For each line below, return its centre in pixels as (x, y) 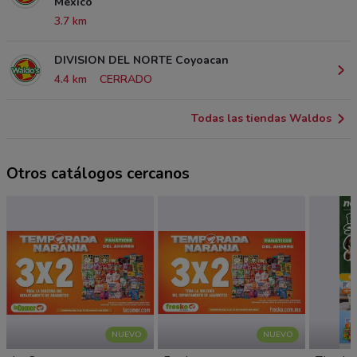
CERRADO (126, 80)
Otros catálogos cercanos (98, 174)
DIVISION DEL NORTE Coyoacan (141, 61)
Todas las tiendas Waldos (261, 119)
